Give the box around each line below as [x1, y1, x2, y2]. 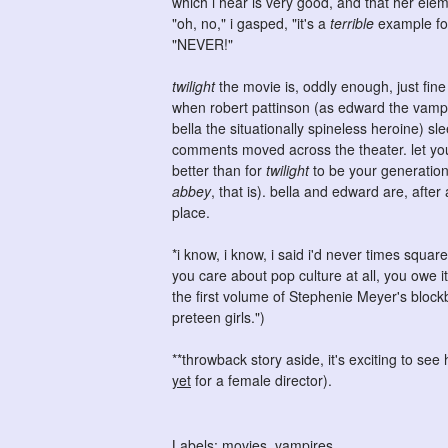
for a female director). [191, 370, 332, 390]
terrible [330, 13, 374, 33]
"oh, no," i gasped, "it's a [172, 13, 330, 33]
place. [172, 202, 210, 222]
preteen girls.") [172, 307, 265, 327]
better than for [172, 160, 266, 180]
